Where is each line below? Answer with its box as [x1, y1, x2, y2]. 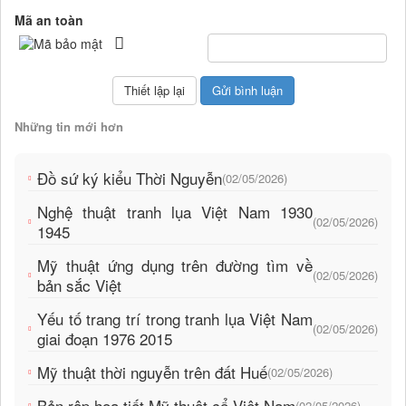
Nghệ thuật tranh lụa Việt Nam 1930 [37, 200, 313, 224]
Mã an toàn [14, 11, 83, 30]
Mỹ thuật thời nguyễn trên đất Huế [37, 361, 267, 384]
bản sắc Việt [37, 274, 121, 297]
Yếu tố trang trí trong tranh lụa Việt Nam [37, 307, 313, 331]
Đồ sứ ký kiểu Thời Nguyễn [37, 167, 222, 190]
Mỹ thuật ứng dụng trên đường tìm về [37, 254, 313, 277]
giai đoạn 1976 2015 [37, 327, 172, 351]
